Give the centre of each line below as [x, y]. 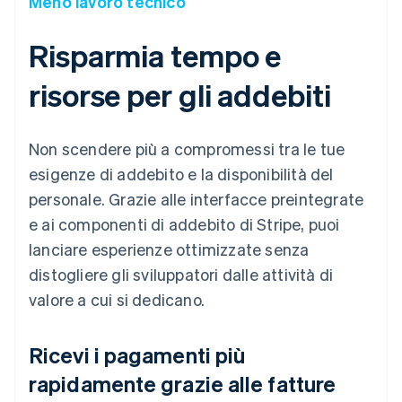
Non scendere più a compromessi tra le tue [187, 149]
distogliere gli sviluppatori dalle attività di [181, 275]
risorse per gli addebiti [180, 95]
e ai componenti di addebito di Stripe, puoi [184, 224]
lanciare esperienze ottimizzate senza [169, 249]
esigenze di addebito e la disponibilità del [181, 174]
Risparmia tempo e [155, 56]
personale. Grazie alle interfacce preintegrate [197, 199]
